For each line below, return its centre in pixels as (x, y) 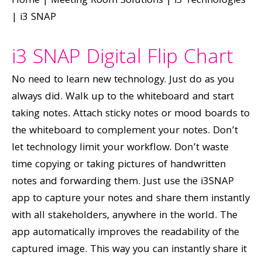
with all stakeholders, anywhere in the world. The (125, 216)
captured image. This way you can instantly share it (129, 250)
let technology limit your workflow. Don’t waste (120, 148)
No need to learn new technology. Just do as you (123, 80)
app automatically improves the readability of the (125, 233)
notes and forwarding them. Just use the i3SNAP (123, 182)
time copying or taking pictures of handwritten (119, 165)
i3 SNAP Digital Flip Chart (123, 59)
